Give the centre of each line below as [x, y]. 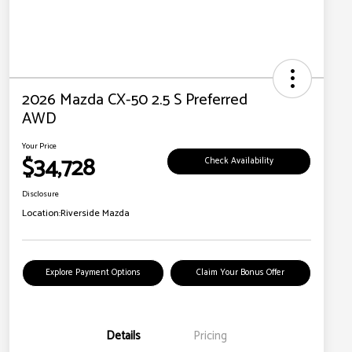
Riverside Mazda [95, 214]
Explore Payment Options [93, 273]
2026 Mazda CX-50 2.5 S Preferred [135, 101]
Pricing [210, 336]
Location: [41, 214]
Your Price [39, 147]
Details [123, 336]
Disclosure [40, 194]
